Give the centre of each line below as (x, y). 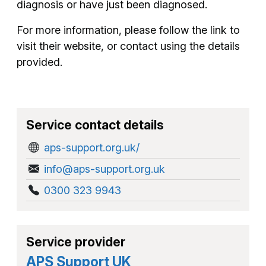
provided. (39, 62)
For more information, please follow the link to (128, 30)
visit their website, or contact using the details (128, 46)
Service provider (76, 242)
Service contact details (95, 125)
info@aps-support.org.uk (104, 169)
